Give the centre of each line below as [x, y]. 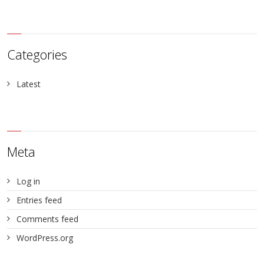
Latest [29, 84]
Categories [37, 55]
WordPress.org [45, 238]
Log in [29, 181]
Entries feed [39, 200]
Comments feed [48, 219]
